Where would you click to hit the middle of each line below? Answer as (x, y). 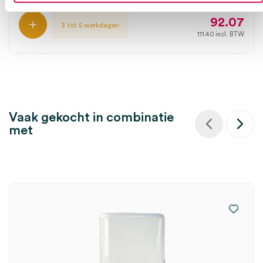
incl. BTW (229, 34)
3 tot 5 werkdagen (90, 25)
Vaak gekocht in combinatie (91, 117)
